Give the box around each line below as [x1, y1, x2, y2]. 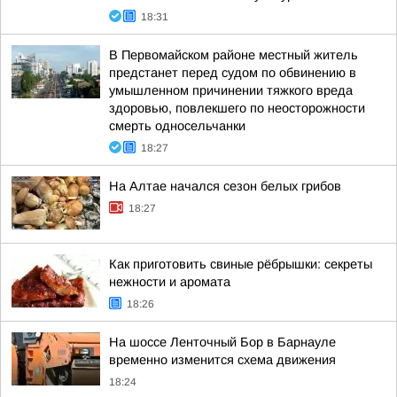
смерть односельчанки [109, 119, 245, 133]
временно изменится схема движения [109, 353, 336, 367]
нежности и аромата [109, 275, 230, 289]
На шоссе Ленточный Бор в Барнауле [109, 335, 336, 349]
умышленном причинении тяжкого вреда [109, 83, 353, 97]
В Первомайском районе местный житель [109, 48, 358, 62]
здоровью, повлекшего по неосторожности [109, 101, 365, 115]
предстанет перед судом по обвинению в [109, 66, 356, 80]
